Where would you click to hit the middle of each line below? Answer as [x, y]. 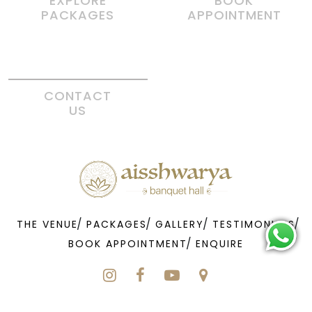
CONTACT [78, 95]
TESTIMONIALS [254, 224]
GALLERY [180, 224]
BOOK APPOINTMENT [128, 243]
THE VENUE [47, 224]
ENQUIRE [220, 243]
